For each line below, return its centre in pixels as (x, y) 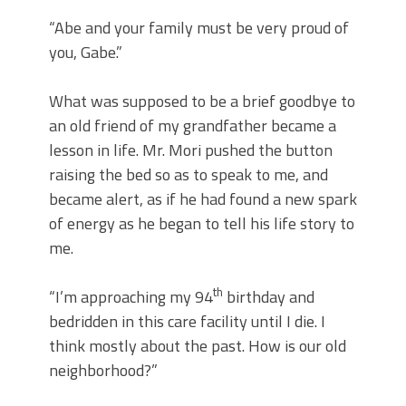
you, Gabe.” (86, 53)
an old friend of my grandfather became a (193, 126)
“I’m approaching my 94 (131, 297)
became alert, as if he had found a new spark (203, 199)
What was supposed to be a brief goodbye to (202, 101)
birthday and (269, 297)
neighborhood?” (103, 371)
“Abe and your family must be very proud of (199, 28)
